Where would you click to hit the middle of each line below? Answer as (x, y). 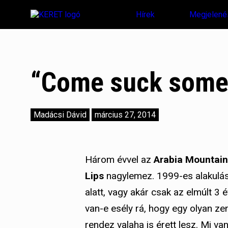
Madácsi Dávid (60, 115)
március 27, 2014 (125, 115)
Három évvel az (119, 160)
